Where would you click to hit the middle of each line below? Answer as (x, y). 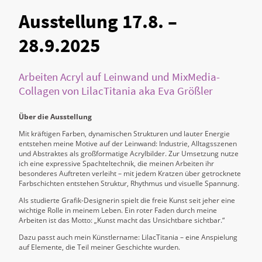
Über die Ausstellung (55, 116)
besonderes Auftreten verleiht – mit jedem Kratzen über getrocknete (130, 173)
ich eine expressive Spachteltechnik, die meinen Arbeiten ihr (116, 163)
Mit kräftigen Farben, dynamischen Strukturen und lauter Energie (124, 133)
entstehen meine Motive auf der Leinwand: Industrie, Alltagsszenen (128, 143)
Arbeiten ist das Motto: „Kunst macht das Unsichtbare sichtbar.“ (122, 220)
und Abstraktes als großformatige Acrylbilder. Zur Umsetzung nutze (129, 153)
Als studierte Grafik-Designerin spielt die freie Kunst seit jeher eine (127, 200)
